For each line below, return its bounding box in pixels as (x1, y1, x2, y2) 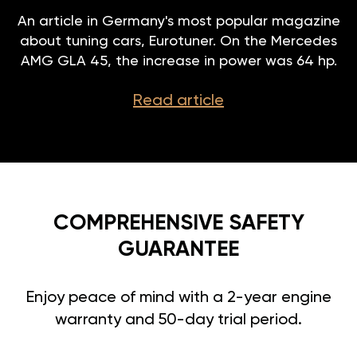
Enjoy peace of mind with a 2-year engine (25, 289, 331, 306)
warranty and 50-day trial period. (55, 312, 302, 328)
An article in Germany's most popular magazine (17, 14, 340, 29)
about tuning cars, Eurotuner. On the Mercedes (20, 33, 337, 49)
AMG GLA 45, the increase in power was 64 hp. (20, 53, 337, 69)
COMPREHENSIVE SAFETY (53, 212, 304, 234)
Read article (133, 92, 224, 109)
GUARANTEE (118, 238, 239, 261)
